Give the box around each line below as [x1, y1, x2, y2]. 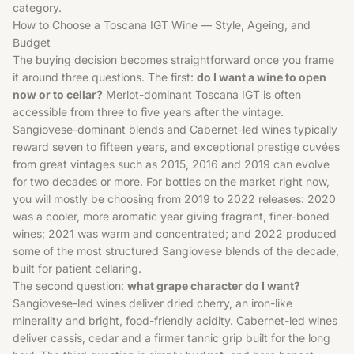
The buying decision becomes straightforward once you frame [13, 53, 334, 66]
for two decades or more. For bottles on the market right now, [13, 175, 330, 188]
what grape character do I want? [127, 279, 300, 292]
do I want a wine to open [197, 70, 326, 84]
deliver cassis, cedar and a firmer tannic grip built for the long [13, 331, 330, 345]
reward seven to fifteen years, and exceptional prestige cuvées [13, 140, 340, 153]
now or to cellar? [13, 88, 103, 101]
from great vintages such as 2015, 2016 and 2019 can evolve [13, 157, 330, 171]
